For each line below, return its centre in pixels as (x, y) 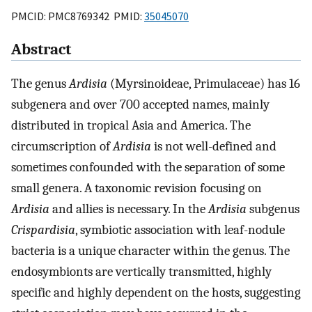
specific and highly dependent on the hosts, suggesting (156, 293)
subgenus (273, 209)
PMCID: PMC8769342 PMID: (78, 16)
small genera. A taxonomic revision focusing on (136, 188)
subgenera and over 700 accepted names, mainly (140, 105)
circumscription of (62, 147)
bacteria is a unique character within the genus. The (150, 251)
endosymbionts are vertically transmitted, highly (141, 272)
